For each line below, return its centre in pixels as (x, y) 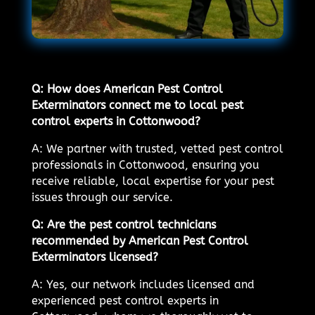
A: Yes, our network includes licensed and (143, 285)
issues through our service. (102, 198)
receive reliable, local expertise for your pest (153, 181)
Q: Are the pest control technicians (123, 225)
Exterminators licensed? (95, 257)
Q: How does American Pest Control (127, 89)
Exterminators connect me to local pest (137, 105)
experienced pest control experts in (125, 301)
